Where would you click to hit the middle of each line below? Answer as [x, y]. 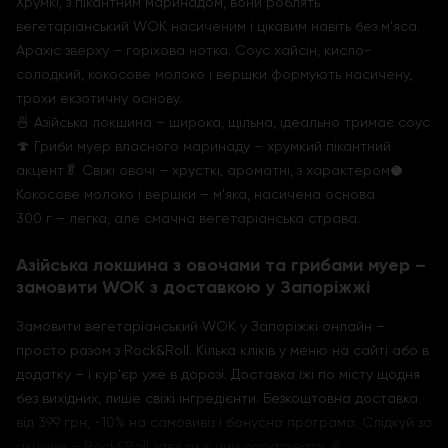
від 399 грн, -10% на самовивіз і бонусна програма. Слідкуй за [224, 422]
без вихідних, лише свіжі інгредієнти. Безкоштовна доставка [217, 398]
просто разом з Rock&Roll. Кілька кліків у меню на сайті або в [222, 350]
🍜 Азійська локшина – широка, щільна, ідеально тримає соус [223, 122]
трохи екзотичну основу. [99, 98]
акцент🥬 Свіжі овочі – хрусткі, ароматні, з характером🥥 [210, 170]
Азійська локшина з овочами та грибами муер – [221, 265]
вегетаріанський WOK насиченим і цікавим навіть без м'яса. [218, 26]
